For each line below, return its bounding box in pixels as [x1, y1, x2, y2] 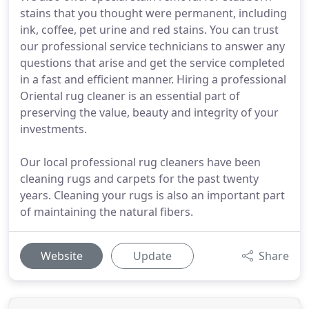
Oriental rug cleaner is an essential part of [20, 88, 240, 103]
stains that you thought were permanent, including [20, 6, 287, 21]
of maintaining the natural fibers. [20, 204, 193, 219]
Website [40, 248, 83, 263]
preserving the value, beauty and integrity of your [20, 105, 279, 120]
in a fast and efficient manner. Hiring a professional [20, 72, 286, 87]
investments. [20, 121, 87, 137]
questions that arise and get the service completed [20, 55, 285, 70]
